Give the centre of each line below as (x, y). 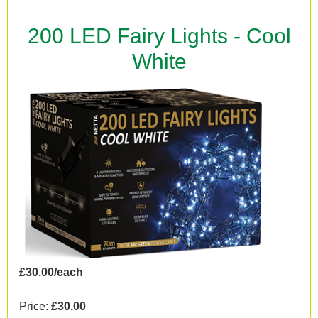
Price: (35, 306)
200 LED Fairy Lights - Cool (159, 36)
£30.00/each (51, 272)
